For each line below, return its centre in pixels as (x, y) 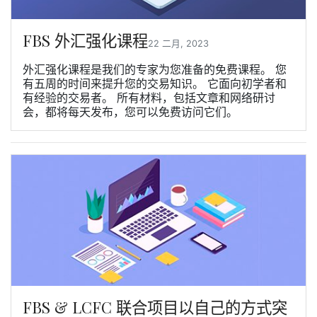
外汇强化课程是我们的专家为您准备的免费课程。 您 (155, 70)
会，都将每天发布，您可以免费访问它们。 (130, 112)
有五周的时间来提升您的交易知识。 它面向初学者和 (155, 84)
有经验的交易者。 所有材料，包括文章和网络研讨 (149, 98)
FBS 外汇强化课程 (85, 41)
